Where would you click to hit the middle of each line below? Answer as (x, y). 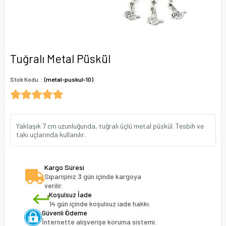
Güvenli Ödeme (64, 213)
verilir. (53, 185)
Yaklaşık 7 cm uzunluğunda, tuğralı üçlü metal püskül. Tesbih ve (110, 126)
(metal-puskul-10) (69, 79)
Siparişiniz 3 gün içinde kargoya (93, 176)
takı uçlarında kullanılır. (51, 134)
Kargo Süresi (64, 167)
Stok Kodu (24, 79)
